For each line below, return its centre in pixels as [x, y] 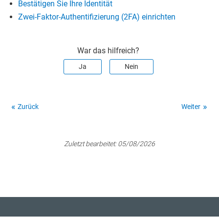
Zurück [28, 107]
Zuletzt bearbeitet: [91, 144]
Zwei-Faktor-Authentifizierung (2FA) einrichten [97, 17]
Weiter [191, 107]
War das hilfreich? [109, 51]
